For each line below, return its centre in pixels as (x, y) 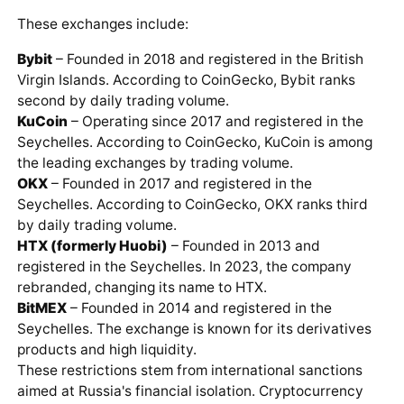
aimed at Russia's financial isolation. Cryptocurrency (190, 390)
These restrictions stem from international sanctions (189, 370)
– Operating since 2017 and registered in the (215, 121)
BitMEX (41, 308)
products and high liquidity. (106, 349)
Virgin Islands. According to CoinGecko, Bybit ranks (186, 79)
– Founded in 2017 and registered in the (179, 183)
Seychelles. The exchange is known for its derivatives (194, 328)
